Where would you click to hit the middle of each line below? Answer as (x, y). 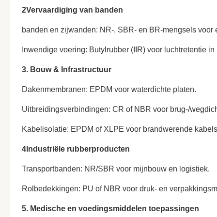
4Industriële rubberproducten (76, 149)
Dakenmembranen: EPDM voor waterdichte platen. (109, 89)
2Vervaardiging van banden (72, 10)
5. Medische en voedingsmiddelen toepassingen (110, 209)
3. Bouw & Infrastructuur (67, 70)
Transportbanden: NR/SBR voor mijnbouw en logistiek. (116, 169)
